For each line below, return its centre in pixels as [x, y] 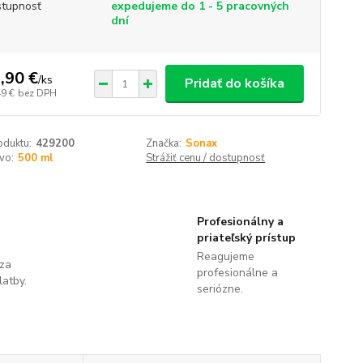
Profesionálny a [240, 222]
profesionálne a [237, 273]
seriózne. [220, 289]
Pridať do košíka [234, 83]
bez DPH [37, 93]
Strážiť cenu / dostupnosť [206, 158]
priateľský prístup [246, 238]
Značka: [164, 143]
